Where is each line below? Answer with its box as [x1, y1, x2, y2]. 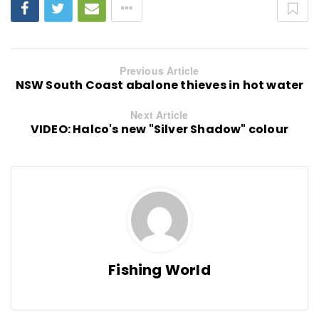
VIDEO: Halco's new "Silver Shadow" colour [30, 121, 289, 138]
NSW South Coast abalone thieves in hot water [15, 77, 304, 94]
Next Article [130, 108, 189, 122]
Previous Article [120, 63, 199, 78]
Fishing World [108, 260, 211, 281]
